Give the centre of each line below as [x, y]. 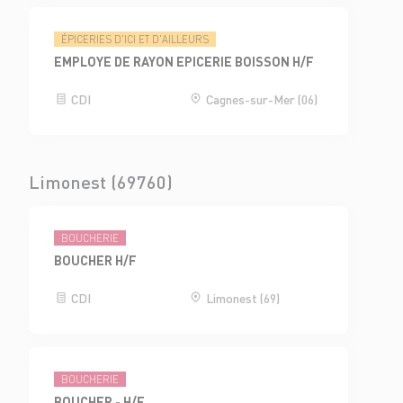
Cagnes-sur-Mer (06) [260, 99]
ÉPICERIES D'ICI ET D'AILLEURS [135, 40]
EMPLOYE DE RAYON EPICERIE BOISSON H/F [184, 62]
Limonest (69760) [101, 181]
